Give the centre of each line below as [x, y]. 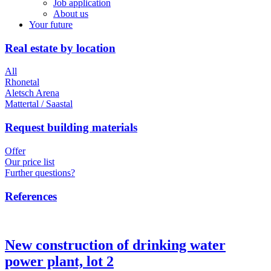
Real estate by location [60, 48]
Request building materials [71, 128]
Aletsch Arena [32, 93]
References [31, 196]
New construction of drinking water [115, 245]
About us [71, 14]
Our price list [30, 162]
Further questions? [40, 172]
